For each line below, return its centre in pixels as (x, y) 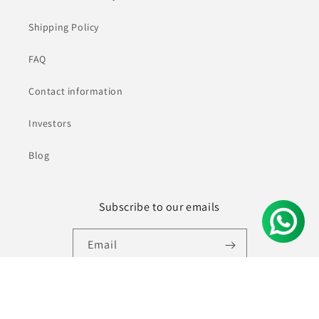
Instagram (161, 284)
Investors (50, 123)
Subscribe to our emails (159, 206)
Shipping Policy (64, 27)
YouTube (187, 284)
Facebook (129, 284)
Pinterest (218, 284)
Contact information (76, 91)
